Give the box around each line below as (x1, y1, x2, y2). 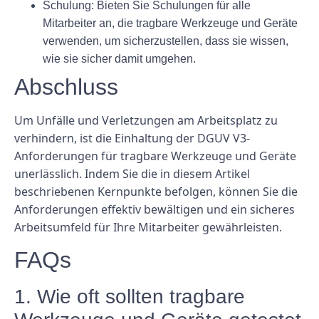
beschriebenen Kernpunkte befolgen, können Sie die (14, 183, 298, 199)
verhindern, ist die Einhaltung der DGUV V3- (14, 130, 250, 146)
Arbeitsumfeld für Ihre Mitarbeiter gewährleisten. (14, 219, 282, 235)
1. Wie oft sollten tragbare (14, 286, 245, 308)
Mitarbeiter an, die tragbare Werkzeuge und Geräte (43, 16, 298, 29)
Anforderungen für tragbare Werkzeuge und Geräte (14, 147, 296, 164)
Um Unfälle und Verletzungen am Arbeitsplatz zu (14, 112, 278, 128)
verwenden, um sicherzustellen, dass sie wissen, (43, 34, 288, 47)
